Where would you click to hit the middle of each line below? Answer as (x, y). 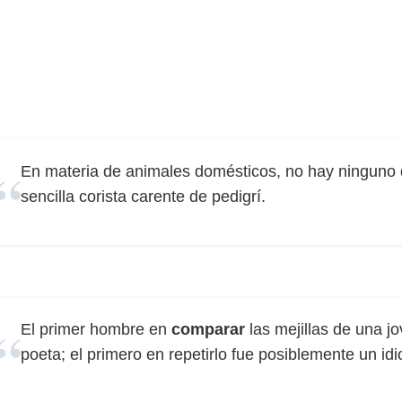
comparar (208, 329)
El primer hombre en (96, 329)
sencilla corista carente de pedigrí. (143, 197)
